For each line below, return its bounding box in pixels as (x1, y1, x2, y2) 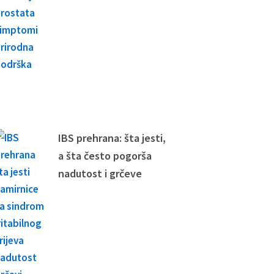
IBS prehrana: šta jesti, (58, 131, 166, 146)
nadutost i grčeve (58, 166, 143, 181)
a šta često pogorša (58, 149, 152, 163)
